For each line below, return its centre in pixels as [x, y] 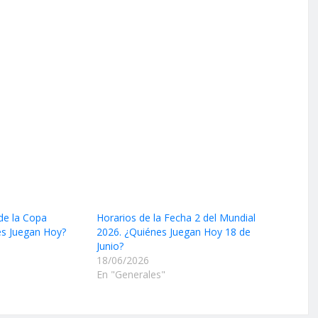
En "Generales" [131, 275]
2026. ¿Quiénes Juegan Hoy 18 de [173, 232]
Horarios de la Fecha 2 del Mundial [176, 218]
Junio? [110, 246]
